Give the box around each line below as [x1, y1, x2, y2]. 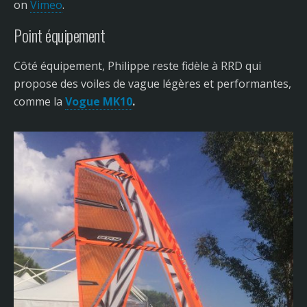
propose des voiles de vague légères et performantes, [14, 76, 291, 92]
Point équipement [14, 23, 106, 48]
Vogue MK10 [65, 94, 132, 110]
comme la [14, 94, 65, 110]
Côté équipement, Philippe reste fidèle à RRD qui [14, 58, 261, 74]
